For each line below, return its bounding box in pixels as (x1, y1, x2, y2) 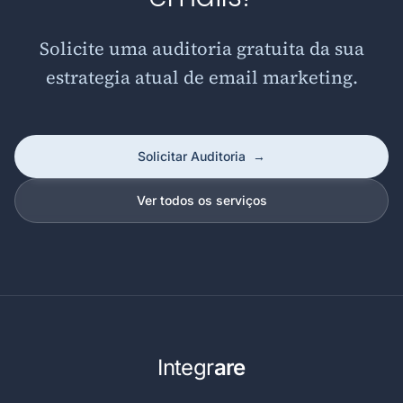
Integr (157, 354, 214, 381)
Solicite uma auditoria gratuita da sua (39, 36, 364, 61)
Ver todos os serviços (136, 193, 267, 208)
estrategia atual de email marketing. (45, 65, 358, 90)
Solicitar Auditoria (138, 148, 246, 164)
